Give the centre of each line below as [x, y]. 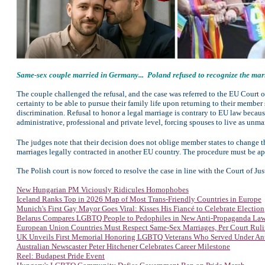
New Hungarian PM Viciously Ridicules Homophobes [103, 190]
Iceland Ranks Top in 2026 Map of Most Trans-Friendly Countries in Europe [139, 199]
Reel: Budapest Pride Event [61, 256]
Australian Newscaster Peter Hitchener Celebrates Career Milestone [123, 246]
